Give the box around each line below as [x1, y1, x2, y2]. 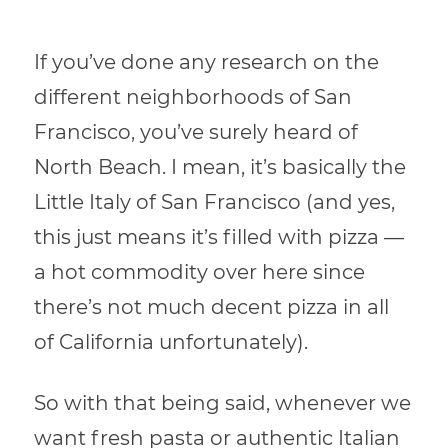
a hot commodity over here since [34, 259, 366, 284]
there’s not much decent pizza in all [34, 294, 390, 319]
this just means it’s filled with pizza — [34, 224, 405, 249]
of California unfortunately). [34, 329, 309, 354]
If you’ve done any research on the [34, 49, 380, 74]
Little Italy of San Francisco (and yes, [34, 189, 396, 214]
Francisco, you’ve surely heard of [34, 119, 359, 144]
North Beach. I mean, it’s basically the [34, 154, 407, 179]
